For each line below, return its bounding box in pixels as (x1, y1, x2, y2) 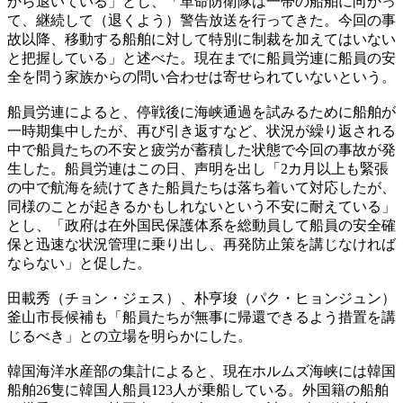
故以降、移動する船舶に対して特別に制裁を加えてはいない (7, 31, 396, 48)
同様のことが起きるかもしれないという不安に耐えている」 (7, 199, 396, 215)
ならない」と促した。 (7, 255, 151, 272)
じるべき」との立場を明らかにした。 (7, 328, 252, 345)
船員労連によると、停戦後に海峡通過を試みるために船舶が (7, 104, 396, 121)
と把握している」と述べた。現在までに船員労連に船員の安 (7, 50, 396, 67)
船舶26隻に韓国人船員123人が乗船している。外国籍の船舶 (7, 382, 389, 399)
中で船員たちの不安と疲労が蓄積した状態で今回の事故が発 (7, 142, 396, 158)
